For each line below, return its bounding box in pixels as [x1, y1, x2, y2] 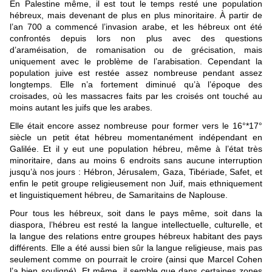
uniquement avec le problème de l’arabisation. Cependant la [10, 56, 262, 67]
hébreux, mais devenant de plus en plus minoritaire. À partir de [10, 10, 262, 21]
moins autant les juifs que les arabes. [10, 103, 152, 113]
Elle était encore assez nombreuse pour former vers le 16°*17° [10, 121, 262, 131]
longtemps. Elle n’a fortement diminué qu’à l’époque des [10, 80, 262, 90]
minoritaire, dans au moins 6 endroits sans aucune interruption [10, 155, 262, 166]
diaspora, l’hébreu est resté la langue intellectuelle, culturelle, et [10, 220, 262, 230]
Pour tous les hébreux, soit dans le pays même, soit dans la [10, 208, 262, 219]
